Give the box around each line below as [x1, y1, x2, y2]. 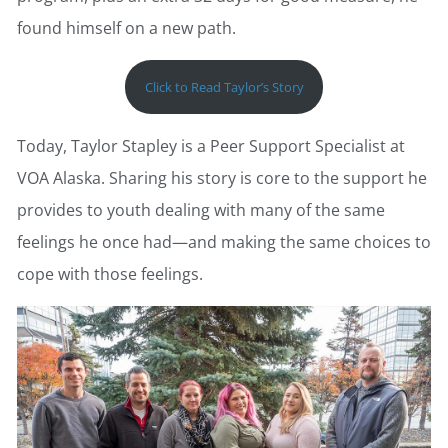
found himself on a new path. [17, 17, 236, 40]
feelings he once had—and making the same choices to [17, 230, 431, 253]
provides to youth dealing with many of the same [17, 198, 385, 221]
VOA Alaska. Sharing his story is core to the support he [17, 166, 427, 189]
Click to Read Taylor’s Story [144, 78, 304, 97]
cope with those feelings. [17, 262, 207, 285]
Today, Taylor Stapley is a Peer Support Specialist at [17, 134, 405, 157]
